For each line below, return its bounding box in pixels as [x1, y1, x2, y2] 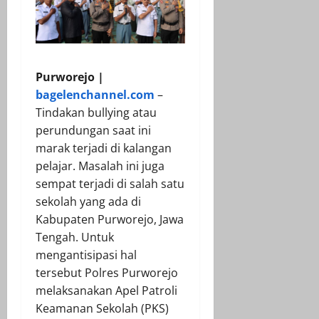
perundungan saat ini [36, 122, 151, 138]
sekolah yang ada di [36, 193, 141, 209]
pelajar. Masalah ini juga [36, 157, 164, 174]
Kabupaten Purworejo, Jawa [36, 211, 184, 227]
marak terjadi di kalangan [36, 140, 172, 156]
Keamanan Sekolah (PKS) [36, 300, 169, 316]
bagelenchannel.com [36, 86, 155, 103]
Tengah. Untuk [36, 229, 114, 245]
